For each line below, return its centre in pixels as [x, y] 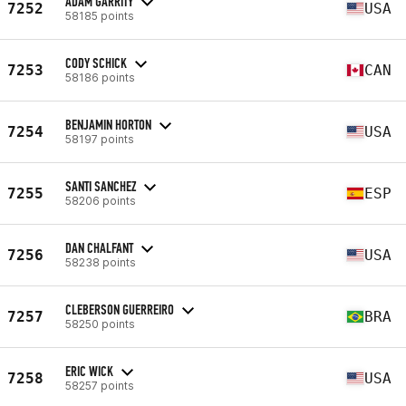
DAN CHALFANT [99, 247]
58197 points [100, 139]
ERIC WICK [89, 371]
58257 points [100, 385]
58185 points [100, 15]
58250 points [100, 324]
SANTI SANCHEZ [101, 186]
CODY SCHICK [96, 63]
